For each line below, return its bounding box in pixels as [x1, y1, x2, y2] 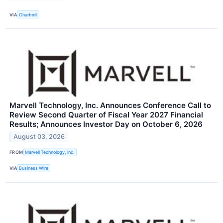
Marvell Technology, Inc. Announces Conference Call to [9, 101, 211, 111]
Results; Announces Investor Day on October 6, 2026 [9, 119, 203, 129]
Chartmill [19, 11, 38, 17]
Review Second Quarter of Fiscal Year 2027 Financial [9, 110, 203, 120]
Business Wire [19, 165, 49, 171]
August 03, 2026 [13, 133, 65, 141]
